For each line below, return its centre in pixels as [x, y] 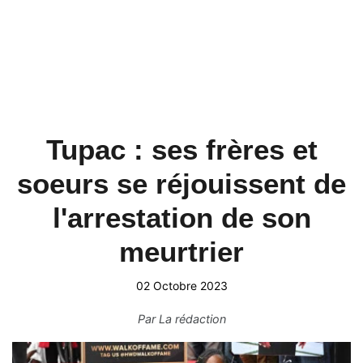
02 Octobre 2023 [181, 286]
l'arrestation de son [181, 218]
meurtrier [181, 252]
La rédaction [192, 319]
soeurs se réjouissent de [181, 184]
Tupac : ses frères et [181, 149]
